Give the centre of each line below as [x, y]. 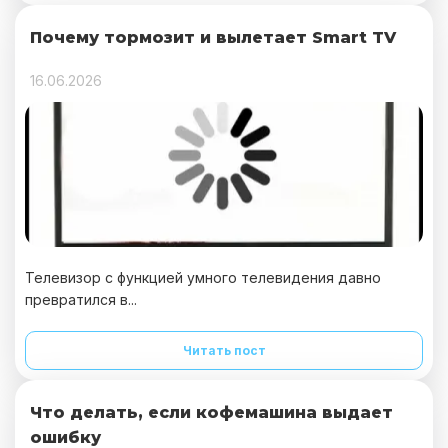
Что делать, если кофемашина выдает [211, 412]
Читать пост [224, 350]
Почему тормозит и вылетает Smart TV [213, 37]
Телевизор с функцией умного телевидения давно [203, 277]
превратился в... [81, 299]
